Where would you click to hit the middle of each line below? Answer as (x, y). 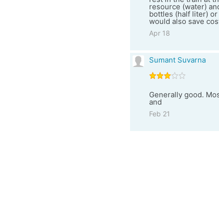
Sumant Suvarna (177, 60)
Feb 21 (159, 114)
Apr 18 (159, 33)
